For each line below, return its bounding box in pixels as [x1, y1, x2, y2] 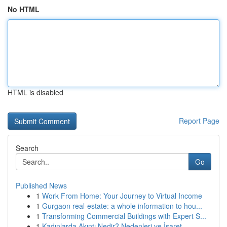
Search [16, 143, 39, 153]
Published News [16, 180, 67, 191]
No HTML [8, 4, 40, 14]
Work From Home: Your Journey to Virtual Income [42, 191, 202, 201]
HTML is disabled [8, 87, 63, 97]
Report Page [179, 116, 219, 126]
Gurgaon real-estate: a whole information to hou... [42, 201, 202, 211]
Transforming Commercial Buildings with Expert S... [42, 211, 206, 221]
